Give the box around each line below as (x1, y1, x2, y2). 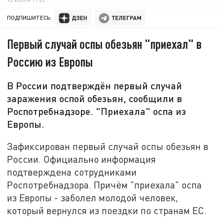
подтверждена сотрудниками (7, 166, 137, 178)
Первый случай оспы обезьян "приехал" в (7, 36, 202, 52)
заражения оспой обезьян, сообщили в (7, 92, 183, 105)
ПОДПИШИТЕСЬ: (7, 14, 52, 21)
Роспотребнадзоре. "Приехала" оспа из (7, 105, 186, 117)
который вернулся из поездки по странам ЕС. (7, 204, 210, 216)
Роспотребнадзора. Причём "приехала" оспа (7, 179, 202, 190)
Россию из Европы (7, 54, 93, 70)
